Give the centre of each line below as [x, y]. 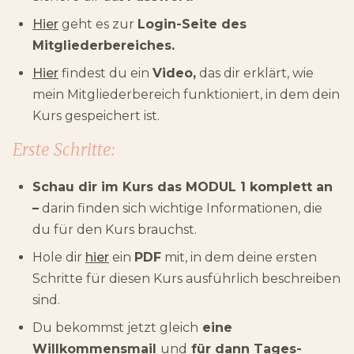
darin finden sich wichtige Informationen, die [181, 208]
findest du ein [105, 73]
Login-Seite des [192, 24]
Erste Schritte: [64, 150]
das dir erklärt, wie [255, 73]
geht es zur [98, 24]
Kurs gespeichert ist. [96, 115]
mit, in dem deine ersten [239, 257]
